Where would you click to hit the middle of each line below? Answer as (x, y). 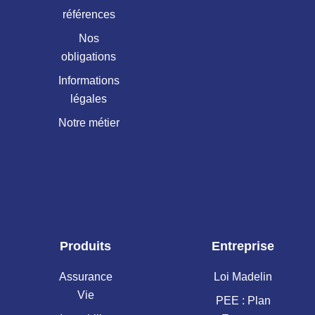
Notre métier (89, 122)
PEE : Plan (243, 301)
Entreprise (243, 246)
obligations (89, 56)
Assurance (85, 277)
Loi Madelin (243, 277)
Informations (89, 80)
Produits (86, 246)
